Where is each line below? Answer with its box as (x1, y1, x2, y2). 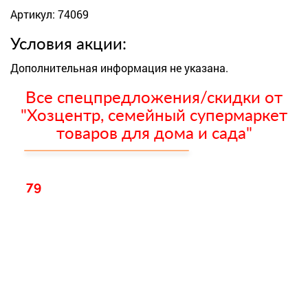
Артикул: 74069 (10, 7, 89, 21)
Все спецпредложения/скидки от (25, 90, 283, 107)
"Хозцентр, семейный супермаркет (21, 108, 287, 124)
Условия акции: (10, 36, 126, 53)
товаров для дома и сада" (56, 126, 252, 142)
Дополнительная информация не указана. (10, 60, 228, 75)
